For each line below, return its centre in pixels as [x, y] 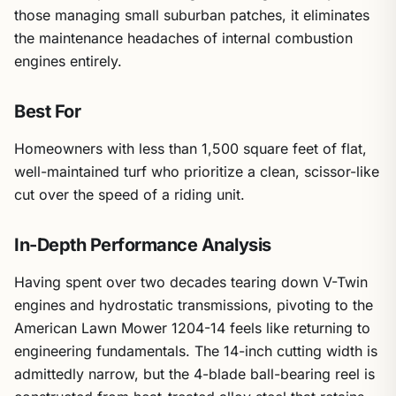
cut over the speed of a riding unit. [129, 194]
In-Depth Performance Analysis [143, 245]
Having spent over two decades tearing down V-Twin [191, 282]
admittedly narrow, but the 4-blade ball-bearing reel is [194, 374]
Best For [47, 111]
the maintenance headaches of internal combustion [183, 38]
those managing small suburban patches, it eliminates [192, 15]
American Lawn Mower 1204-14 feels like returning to [192, 328]
